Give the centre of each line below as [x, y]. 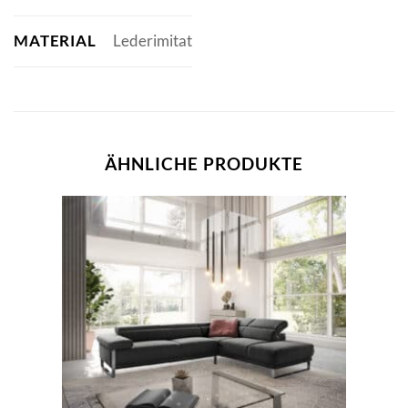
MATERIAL [55, 40]
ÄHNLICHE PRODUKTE [204, 163]
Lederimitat [152, 41]
